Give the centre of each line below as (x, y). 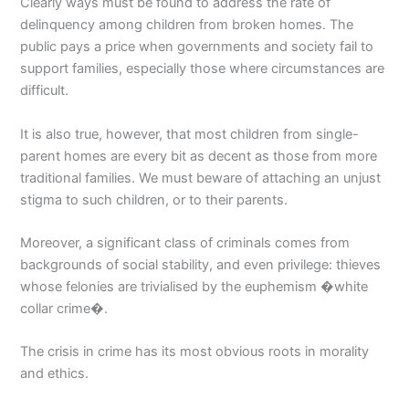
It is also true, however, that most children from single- (190, 134)
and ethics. (55, 374)
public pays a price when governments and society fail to (197, 47)
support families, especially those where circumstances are (203, 69)
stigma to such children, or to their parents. (154, 199)
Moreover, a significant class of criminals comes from (185, 243)
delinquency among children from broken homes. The (187, 25)
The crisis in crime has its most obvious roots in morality (195, 352)
